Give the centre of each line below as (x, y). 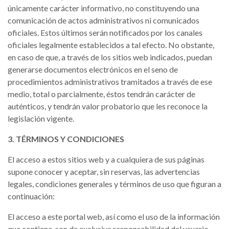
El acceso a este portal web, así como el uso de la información (114, 216)
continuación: (31, 196)
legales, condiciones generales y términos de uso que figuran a (114, 184)
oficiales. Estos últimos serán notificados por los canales (105, 32)
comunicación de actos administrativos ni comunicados (104, 20)
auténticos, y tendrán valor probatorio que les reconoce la (108, 106)
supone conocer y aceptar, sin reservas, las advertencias (104, 171)
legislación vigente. (41, 118)
